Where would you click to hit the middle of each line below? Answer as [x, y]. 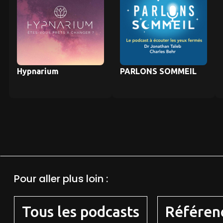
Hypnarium [38, 71]
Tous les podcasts [80, 211]
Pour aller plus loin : [61, 178]
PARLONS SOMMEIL [158, 71]
